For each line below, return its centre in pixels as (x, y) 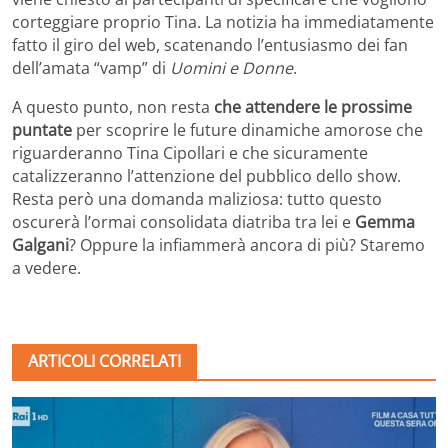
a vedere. (46, 268)
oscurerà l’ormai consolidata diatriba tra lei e (183, 222)
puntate (42, 130)
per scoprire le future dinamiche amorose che (247, 130)
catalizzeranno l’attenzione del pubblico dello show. (206, 176)
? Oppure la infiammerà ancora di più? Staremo (247, 245)
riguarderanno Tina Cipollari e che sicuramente (190, 153)
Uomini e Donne (231, 68)
